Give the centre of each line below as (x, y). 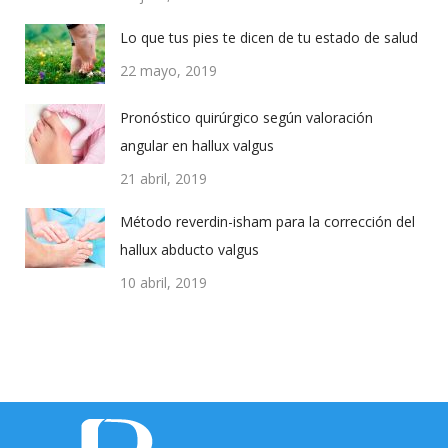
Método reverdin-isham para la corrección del (267, 221)
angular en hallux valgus (197, 145)
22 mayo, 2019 (168, 70)
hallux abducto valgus (189, 249)
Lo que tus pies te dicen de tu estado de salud (269, 37)
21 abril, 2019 (163, 178)
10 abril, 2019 (163, 282)
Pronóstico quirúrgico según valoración (246, 117)
